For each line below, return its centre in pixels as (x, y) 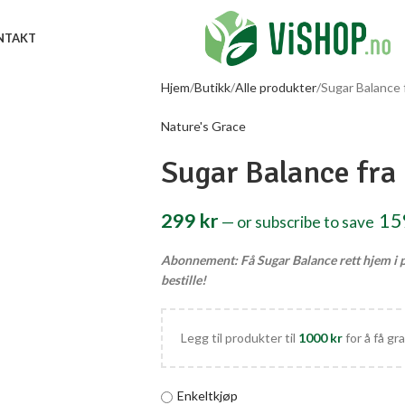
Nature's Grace (203, 126)
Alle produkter (275, 87)
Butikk (212, 87)
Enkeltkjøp (207, 396)
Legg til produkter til (239, 338)
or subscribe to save (305, 222)
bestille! (183, 280)
